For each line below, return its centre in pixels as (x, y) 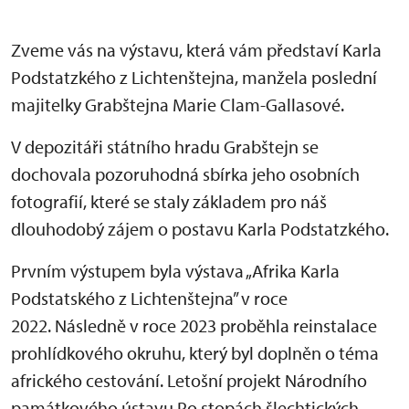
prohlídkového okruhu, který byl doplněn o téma (195, 352)
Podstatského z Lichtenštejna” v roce (149, 298)
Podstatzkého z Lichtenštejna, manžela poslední (194, 77)
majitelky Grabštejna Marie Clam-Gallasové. (178, 104)
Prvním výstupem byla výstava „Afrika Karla (175, 270)
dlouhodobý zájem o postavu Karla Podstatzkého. (200, 228)
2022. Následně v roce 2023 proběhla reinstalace (194, 325)
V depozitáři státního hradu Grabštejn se (165, 146)
